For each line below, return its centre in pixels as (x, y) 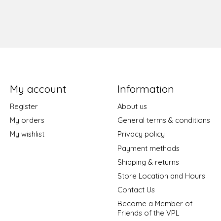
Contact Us (136, 190)
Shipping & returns (148, 162)
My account (38, 89)
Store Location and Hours (161, 176)
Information (146, 89)
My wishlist (27, 134)
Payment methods (148, 148)
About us (132, 107)
